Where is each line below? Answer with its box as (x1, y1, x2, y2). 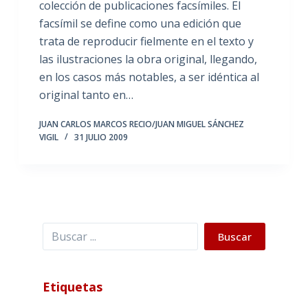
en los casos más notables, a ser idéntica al (38, 69, 259, 85)
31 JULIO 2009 (74, 131, 128, 143)
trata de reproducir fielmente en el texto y (38, 33, 254, 49)
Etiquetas (42, 278, 102, 295)
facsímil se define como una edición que (38, 15, 241, 31)
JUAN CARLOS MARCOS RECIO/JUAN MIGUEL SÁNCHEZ (38, 118, 244, 130)
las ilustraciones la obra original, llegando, (38, 51, 257, 67)
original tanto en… (38, 87, 133, 102)
